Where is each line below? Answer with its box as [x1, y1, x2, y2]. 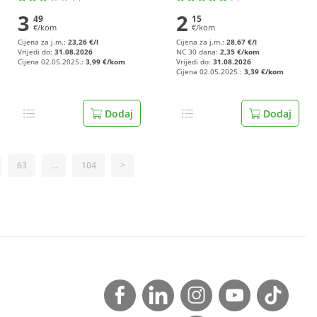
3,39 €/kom [244, 67, 284, 76]
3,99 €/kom [86, 57, 125, 67]
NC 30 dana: [176, 47, 220, 57]
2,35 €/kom [220, 47, 260, 57]
